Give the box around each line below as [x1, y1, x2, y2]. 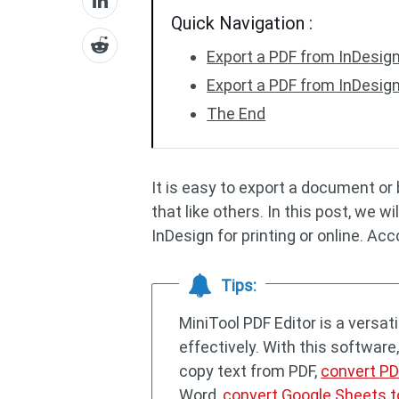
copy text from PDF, [179, 362, 322, 380]
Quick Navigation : [171, 12, 313, 34]
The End [207, 104, 266, 123]
